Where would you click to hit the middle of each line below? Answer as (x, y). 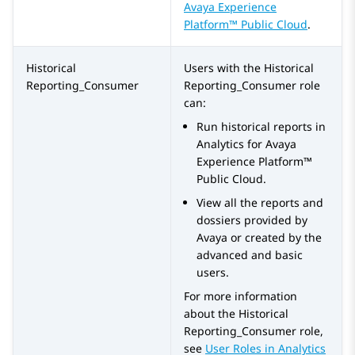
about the (211, 314)
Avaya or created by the (259, 238)
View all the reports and (260, 203)
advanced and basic (250, 255)
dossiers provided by (252, 220)
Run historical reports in (261, 127)
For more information (240, 296)
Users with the (224, 68)
